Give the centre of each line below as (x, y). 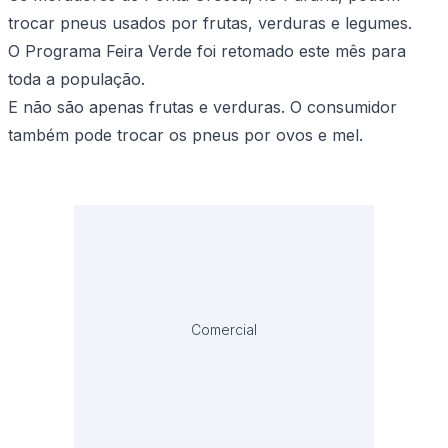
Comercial (224, 330)
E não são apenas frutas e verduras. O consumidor (202, 107)
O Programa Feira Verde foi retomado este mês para (207, 51)
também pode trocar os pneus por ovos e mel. (185, 135)
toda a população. (76, 79)
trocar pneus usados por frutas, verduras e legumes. (210, 23)
